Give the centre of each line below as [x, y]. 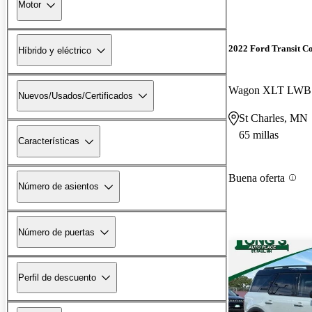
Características [49, 141]
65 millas [259, 134]
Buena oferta [257, 178]
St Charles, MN [273, 118]
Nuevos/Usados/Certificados [76, 95]
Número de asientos [58, 187]
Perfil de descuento [57, 277]
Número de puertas [56, 232]
